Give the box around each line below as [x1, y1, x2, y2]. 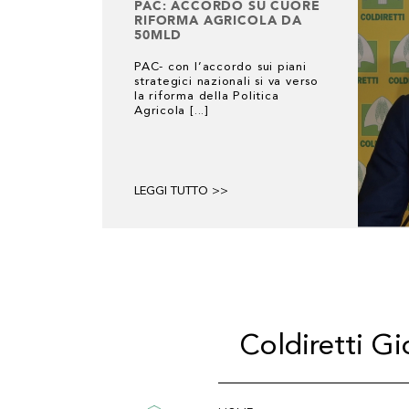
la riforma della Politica [134, 90, 279, 102]
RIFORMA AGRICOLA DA [134, 13, 302, 27]
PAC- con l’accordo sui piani [134, 61, 307, 73]
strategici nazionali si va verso [134, 76, 319, 88]
